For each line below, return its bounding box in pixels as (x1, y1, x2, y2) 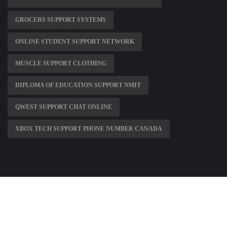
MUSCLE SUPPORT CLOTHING (15, 60, 106, 67)
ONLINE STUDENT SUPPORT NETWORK (15, 38, 134, 46)
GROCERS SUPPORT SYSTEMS (15, 16, 106, 24)
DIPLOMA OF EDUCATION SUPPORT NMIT (15, 82, 141, 89)
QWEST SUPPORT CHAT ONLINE (15, 103, 112, 111)
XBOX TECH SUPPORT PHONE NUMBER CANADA (15, 125, 162, 133)
